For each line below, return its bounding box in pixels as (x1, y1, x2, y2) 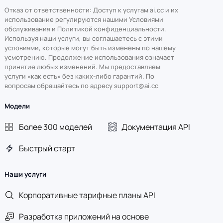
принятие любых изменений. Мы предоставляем (4, 62, 160, 71)
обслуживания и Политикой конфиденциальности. (4, 24, 166, 33)
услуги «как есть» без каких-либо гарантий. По (4, 71, 154, 81)
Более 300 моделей (18, 121, 92, 133)
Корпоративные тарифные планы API (18, 190, 155, 201)
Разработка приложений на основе (18, 211, 149, 222)
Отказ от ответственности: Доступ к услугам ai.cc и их (4, 5, 178, 14)
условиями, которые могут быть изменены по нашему (4, 43, 176, 52)
